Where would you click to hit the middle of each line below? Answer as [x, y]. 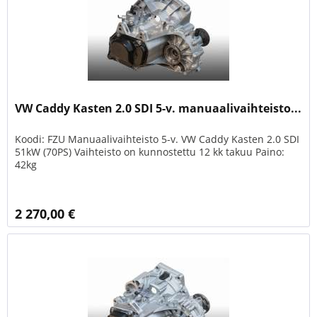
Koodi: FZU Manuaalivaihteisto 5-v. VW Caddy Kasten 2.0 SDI [157, 139]
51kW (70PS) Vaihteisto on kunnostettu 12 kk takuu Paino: [150, 151]
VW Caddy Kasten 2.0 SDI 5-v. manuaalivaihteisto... [158, 108]
